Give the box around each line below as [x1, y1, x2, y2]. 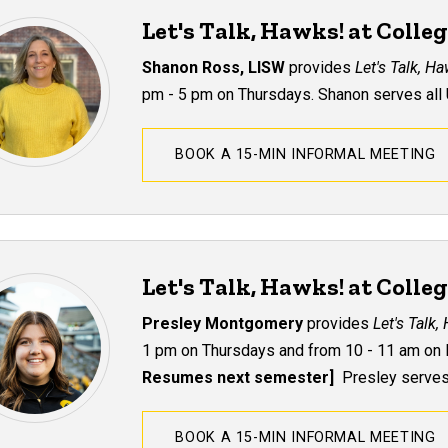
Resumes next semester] [142, 367, 335, 387]
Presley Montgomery [142, 313, 308, 333]
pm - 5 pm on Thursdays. [142, 84, 315, 104]
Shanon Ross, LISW [142, 57, 290, 77]
